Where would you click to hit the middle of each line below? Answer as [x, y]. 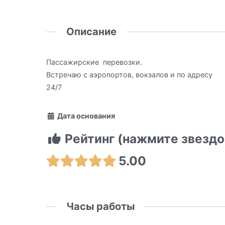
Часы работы [101, 206]
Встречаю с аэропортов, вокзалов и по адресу [129, 75]
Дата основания [85, 116]
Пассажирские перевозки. [94, 62]
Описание [92, 31]
